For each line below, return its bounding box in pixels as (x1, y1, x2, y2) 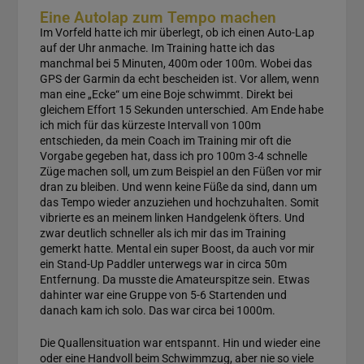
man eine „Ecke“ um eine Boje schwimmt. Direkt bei (39, 87, 292, 101)
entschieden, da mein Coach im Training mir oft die (39, 133, 291, 147)
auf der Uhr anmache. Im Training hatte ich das (39, 41, 275, 54)
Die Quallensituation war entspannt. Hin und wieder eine (39, 336, 320, 349)
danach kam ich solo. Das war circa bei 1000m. (39, 303, 275, 317)
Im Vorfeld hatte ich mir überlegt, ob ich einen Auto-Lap (39, 25, 314, 39)
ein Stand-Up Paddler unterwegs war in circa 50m (39, 257, 287, 271)
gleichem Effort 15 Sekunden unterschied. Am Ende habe (39, 102, 323, 116)
